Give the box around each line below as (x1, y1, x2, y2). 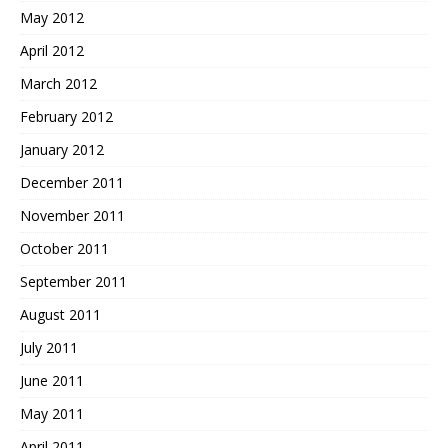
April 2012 (20, 40, 84, 60)
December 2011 (20, 172, 124, 192)
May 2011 (20, 403, 84, 423)
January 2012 (20, 139, 104, 159)
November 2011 (20, 205, 125, 225)
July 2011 (20, 337, 78, 357)
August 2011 (20, 304, 101, 324)
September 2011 (20, 271, 127, 291)
